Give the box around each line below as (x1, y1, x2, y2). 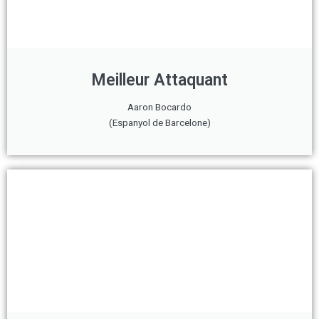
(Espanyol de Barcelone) (108, 117, 211, 128)
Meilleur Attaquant (91, 70, 228, 90)
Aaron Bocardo (127, 101, 192, 113)
